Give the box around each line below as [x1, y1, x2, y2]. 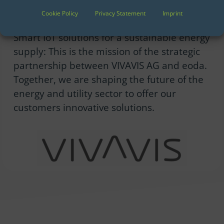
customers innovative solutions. [13, 101, 154, 114]
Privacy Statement [95, 9, 145, 18]
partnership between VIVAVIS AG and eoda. [13, 59, 207, 72]
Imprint [162, 9, 182, 18]
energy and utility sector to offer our [13, 87, 176, 100]
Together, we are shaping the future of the [13, 73, 203, 86]
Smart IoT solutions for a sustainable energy [13, 31, 210, 44]
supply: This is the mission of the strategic [13, 45, 200, 58]
